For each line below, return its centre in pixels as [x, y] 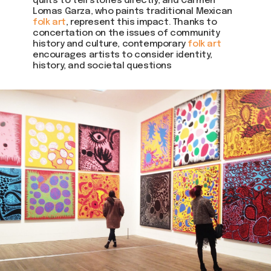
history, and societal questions [102, 66]
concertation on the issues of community [126, 33]
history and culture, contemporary [110, 44]
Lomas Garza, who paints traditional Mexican [132, 11]
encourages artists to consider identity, [123, 55]
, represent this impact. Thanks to [141, 22]
